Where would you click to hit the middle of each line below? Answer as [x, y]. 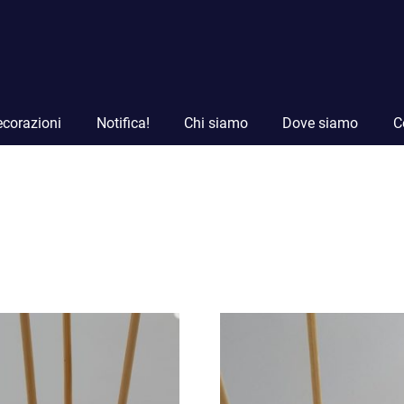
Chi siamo [216, 123]
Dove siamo [321, 123]
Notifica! [123, 123]
